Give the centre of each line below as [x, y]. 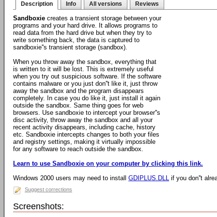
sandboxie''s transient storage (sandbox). [70, 47]
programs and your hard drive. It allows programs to [85, 25]
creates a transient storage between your [103, 18]
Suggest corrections [48, 189]
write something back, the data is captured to [76, 40]
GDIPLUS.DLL [149, 178]
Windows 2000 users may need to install [71, 178]
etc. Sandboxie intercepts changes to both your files [86, 134]
